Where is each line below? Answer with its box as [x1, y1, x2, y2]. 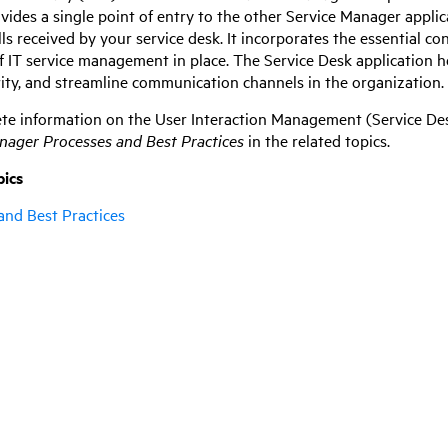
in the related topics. [244, 128, 390, 151]
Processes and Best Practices [39, 128, 244, 151]
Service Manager [286, 4, 401, 27]
